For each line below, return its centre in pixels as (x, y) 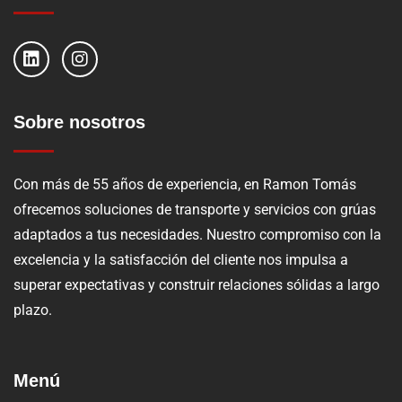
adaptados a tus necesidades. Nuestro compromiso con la (197, 235)
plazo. (33, 310)
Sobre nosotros (79, 122)
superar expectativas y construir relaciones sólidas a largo (197, 285)
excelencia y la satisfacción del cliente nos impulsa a (181, 260)
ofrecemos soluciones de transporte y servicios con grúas (195, 210)
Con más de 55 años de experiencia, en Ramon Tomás (185, 185)
